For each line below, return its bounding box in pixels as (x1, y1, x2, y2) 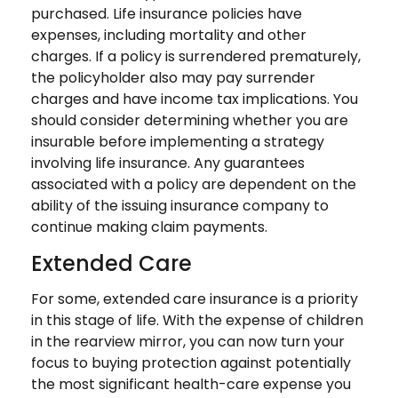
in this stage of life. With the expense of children (31, 310, 363, 330)
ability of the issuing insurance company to (31, 195, 329, 216)
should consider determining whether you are (31, 110, 348, 131)
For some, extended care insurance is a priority (31, 289, 358, 309)
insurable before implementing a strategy (31, 131, 324, 152)
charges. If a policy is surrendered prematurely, (31, 46, 361, 67)
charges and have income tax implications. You (31, 89, 358, 109)
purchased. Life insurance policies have (31, 4, 302, 24)
